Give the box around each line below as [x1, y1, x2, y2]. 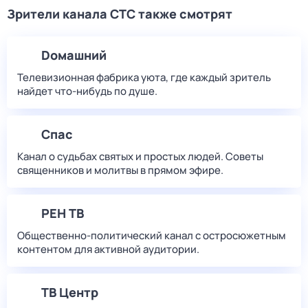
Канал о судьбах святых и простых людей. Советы [17, 149, 263, 164]
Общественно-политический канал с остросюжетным [17, 228, 286, 243]
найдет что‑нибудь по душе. [17, 84, 157, 98]
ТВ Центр [41, 284, 98, 300]
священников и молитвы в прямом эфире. [17, 163, 223, 177]
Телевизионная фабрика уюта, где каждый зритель [17, 70, 271, 85]
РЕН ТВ [41, 205, 84, 221]
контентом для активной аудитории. [17, 242, 199, 256]
